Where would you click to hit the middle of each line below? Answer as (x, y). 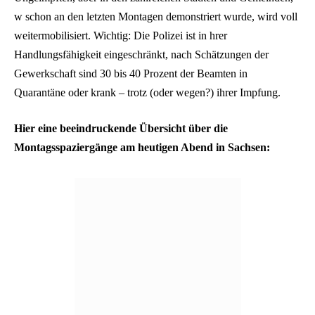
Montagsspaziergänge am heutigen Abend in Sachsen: (142, 148)
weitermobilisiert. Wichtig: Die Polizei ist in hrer (121, 35)
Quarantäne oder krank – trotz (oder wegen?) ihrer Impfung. (147, 92)
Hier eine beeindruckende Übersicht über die (121, 129)
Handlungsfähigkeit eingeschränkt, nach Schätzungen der (141, 54)
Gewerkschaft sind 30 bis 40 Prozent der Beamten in (131, 73)
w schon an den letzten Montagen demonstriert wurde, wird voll (156, 16)
